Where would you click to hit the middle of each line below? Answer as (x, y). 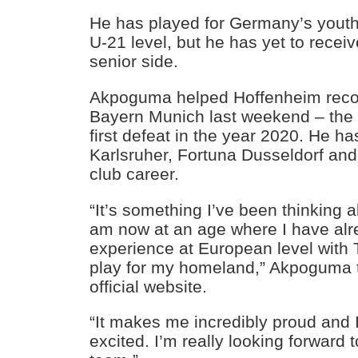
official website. (149, 286)
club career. (135, 173)
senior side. (134, 61)
